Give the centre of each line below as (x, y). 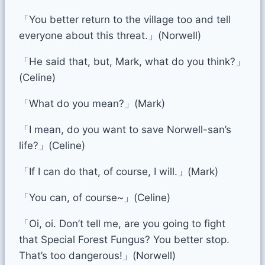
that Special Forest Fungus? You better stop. (124, 239)
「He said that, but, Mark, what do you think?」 (132, 61)
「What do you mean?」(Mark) (92, 103)
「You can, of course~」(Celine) (95, 197)
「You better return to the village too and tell (125, 19)
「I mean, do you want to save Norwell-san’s (125, 129)
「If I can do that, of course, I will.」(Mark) (119, 171)
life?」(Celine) (52, 145)
